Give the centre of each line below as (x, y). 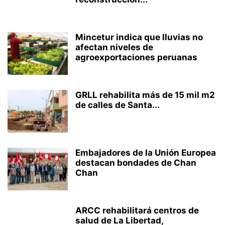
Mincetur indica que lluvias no (139, 37)
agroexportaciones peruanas (136, 57)
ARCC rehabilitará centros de (137, 210)
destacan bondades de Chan (136, 163)
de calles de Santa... (118, 105)
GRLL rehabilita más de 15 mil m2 (145, 95)
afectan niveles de (114, 47)
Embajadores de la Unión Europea (146, 153)
